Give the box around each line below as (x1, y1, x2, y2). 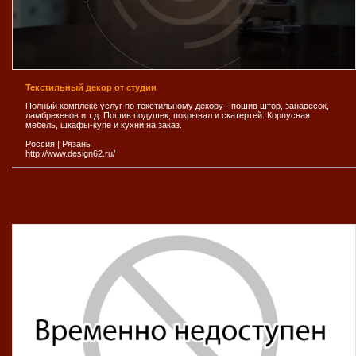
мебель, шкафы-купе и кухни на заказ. (25, 119, 182, 130)
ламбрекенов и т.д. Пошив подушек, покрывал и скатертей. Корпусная (25, 110, 310, 120)
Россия (25, 138, 55, 149)
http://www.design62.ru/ (25, 148, 115, 158)
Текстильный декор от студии (25, 82, 157, 92)
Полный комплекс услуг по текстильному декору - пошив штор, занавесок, (25, 100, 329, 110)
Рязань (62, 138, 91, 149)
